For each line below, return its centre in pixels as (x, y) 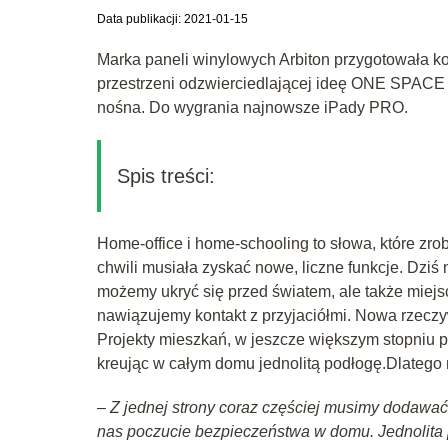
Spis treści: (166, 175)
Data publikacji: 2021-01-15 (172, 18)
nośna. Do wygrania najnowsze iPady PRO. (252, 107)
